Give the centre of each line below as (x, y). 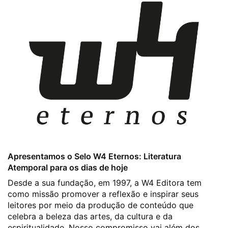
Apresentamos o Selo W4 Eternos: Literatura (94, 156)
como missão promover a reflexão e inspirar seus (103, 194)
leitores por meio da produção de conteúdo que (101, 205)
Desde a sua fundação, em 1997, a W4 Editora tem (105, 183)
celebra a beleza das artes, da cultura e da (90, 217)
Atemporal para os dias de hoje (68, 168)
